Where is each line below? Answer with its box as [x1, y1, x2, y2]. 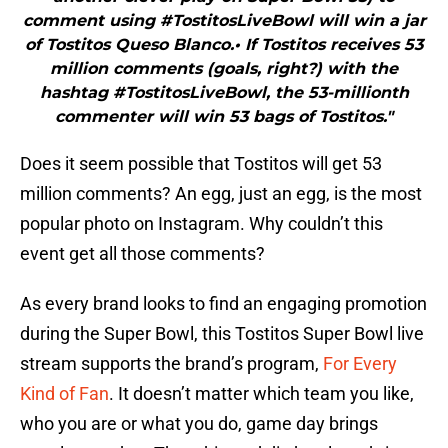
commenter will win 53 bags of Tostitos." [55, 107, 393, 127]
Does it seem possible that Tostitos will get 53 [20, 153, 382, 175]
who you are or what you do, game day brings [20, 413, 378, 435]
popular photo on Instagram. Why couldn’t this [20, 213, 383, 235]
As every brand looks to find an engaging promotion [20, 293, 427, 315]
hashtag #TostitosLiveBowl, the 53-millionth [39, 83, 409, 103]
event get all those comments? [20, 243, 265, 265]
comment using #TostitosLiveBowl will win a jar [22, 11, 426, 31]
